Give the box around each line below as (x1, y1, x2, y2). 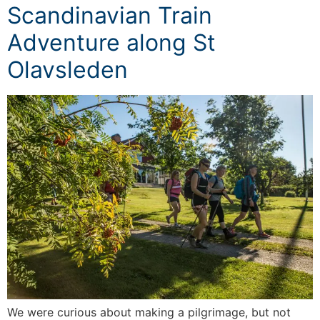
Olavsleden (7, 56, 128, 84)
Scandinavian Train (7, 1, 212, 30)
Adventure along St (7, 29, 216, 57)
